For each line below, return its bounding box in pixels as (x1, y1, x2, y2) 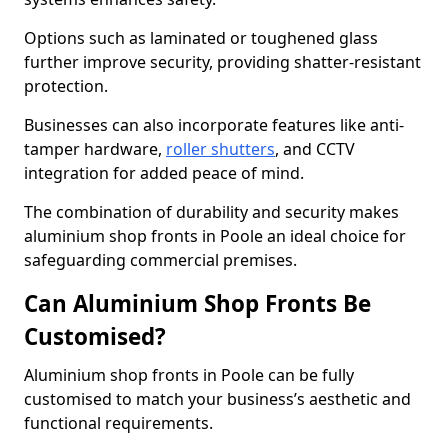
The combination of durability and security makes (24, 201, 399, 223)
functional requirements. (24, 412, 217, 434)
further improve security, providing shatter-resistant (24, 51, 421, 73)
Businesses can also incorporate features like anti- (24, 114, 404, 136)
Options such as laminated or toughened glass (24, 27, 378, 49)
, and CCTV (275, 138, 355, 160)
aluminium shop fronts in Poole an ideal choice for (24, 225, 406, 247)
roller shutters (166, 138, 275, 160)
